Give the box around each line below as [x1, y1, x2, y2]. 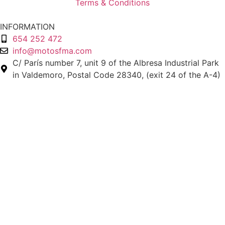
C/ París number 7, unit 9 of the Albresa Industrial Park [13, 58, 219, 68]
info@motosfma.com [13, 46, 92, 56]
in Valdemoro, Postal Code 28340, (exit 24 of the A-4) [13, 70, 220, 80]
